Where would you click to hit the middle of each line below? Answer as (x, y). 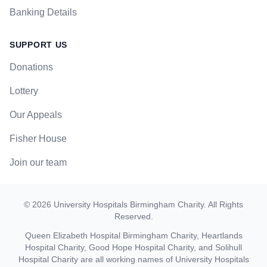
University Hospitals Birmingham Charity (129, 205)
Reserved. (133, 217)
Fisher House (38, 139)
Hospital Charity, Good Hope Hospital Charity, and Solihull (133, 248)
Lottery (24, 91)
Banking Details (43, 13)
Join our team (38, 163)
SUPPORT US (38, 45)
